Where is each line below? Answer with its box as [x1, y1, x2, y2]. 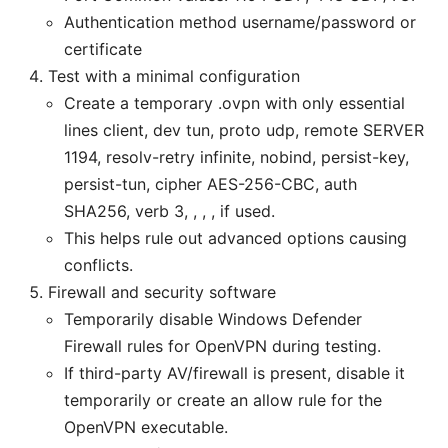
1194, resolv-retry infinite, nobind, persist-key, [64, 147, 409, 168]
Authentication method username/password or [64, 12, 416, 33]
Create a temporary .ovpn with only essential [64, 93, 405, 114]
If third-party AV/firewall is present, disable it [64, 363, 405, 384]
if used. [220, 201, 275, 222]
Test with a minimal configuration [48, 66, 300, 87]
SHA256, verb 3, [64, 201, 193, 222]
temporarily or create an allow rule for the [64, 390, 382, 411]
